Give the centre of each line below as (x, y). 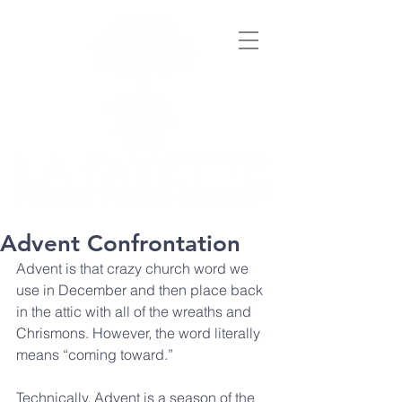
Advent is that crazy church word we (134, 268)
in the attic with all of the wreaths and (135, 311)
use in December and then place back (141, 290)
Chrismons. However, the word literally (140, 333)
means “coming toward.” (95, 354)
